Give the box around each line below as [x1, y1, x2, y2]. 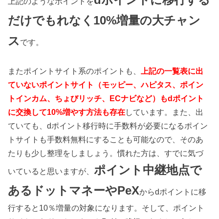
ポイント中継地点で [94, 163, 202, 176]
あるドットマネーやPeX [8, 183, 140, 197]
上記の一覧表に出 [141, 66, 204, 75]
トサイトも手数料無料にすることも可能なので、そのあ [8, 134, 204, 144]
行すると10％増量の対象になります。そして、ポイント [8, 203, 205, 212]
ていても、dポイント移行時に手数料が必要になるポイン [8, 121, 208, 130]
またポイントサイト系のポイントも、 [8, 66, 141, 75]
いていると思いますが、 [8, 166, 94, 175]
